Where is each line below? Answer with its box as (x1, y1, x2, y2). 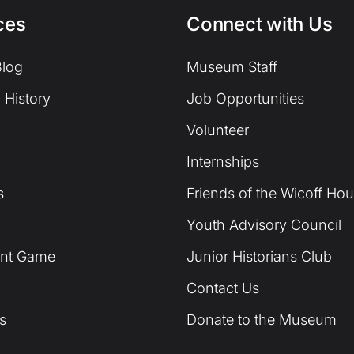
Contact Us (186, 280, 259, 297)
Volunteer (186, 122, 249, 139)
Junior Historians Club (186, 248, 332, 265)
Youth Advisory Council (186, 217, 341, 234)
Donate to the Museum (186, 311, 337, 329)
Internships (186, 153, 259, 171)
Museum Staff (186, 58, 277, 76)
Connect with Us (186, 13, 333, 36)
